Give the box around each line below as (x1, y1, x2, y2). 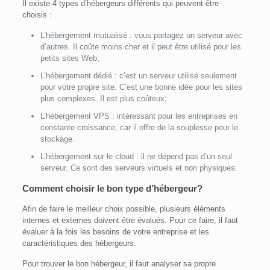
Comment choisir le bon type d (22, 183, 151, 194)
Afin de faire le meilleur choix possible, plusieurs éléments (22, 204, 225, 214)
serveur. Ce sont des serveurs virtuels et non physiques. (40, 163, 237, 173)
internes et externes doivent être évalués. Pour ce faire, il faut (22, 216, 238, 225)
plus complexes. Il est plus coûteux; (40, 94, 167, 104)
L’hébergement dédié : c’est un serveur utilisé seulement (40, 71, 237, 81)
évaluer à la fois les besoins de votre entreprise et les (22, 227, 209, 237)
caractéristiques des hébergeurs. (22, 239, 136, 248)
